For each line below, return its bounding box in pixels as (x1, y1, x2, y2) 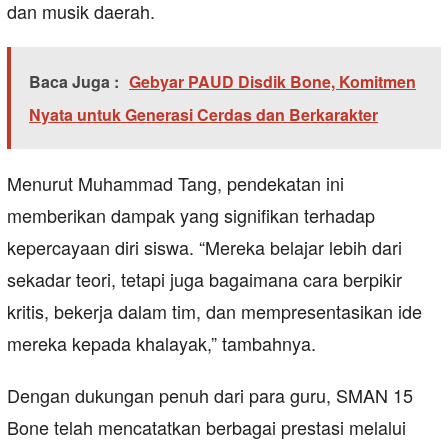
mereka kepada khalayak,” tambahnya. (7, 330, 316, 357)
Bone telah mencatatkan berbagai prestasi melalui (7, 414, 406, 441)
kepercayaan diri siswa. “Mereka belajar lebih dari (7, 234, 402, 261)
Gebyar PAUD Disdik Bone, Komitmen (129, 70, 416, 94)
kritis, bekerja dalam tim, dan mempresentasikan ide (7, 298, 422, 325)
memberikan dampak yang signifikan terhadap (7, 202, 375, 229)
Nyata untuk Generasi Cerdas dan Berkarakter (29, 103, 378, 127)
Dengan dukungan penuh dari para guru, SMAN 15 (7, 382, 413, 409)
